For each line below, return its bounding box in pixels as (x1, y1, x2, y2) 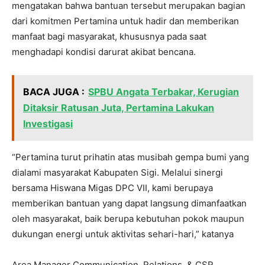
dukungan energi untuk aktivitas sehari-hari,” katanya (12, 228, 234, 240)
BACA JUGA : (23, 86, 85, 98)
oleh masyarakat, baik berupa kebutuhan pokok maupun (12, 213, 244, 225)
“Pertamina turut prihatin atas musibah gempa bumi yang (12, 151, 249, 163)
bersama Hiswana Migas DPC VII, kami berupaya (12, 182, 213, 194)
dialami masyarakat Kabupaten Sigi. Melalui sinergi (12, 167, 223, 179)
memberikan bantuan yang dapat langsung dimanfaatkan (12, 198, 247, 209)
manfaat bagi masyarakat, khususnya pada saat (12, 31, 206, 43)
